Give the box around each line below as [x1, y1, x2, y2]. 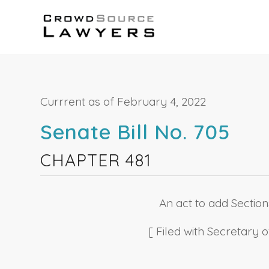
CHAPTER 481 [40, 150, 151, 171]
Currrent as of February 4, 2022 [40, 94, 206, 109]
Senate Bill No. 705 [40, 119, 230, 145]
